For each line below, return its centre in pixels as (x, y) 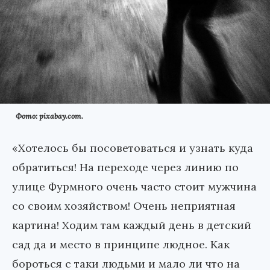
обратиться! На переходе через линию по (125, 167)
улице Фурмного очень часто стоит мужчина (134, 186)
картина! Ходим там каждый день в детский (132, 225)
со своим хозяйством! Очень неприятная (124, 206)
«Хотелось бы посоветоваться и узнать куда (133, 148)
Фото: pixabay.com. (49, 116)
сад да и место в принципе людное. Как (121, 244)
